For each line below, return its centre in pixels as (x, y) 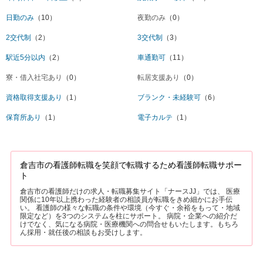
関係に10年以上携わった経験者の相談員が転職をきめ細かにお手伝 (126, 199)
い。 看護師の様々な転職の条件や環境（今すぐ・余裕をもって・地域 (130, 208)
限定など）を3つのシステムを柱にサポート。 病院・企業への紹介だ (128, 216)
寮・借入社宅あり (34, 77)
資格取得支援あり (34, 97)
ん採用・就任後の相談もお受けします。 (83, 232)
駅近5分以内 (26, 57)
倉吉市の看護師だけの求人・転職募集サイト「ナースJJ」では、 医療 (130, 191)
